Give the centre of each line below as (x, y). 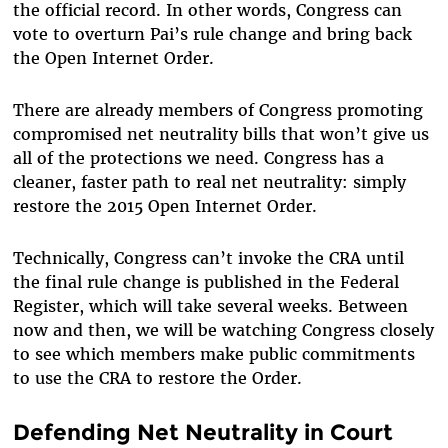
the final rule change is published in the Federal (205, 281)
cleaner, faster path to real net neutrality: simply (209, 181)
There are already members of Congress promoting (217, 109)
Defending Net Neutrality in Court (202, 431)
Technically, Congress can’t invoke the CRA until (208, 257)
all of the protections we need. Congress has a (198, 157)
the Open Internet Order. (113, 57)
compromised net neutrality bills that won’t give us (220, 133)
